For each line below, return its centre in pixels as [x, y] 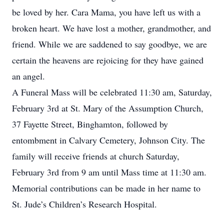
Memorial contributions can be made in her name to [106, 188]
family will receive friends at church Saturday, [96, 156]
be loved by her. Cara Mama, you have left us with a [106, 12]
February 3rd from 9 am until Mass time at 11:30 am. [109, 172]
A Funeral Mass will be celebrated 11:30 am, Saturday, [112, 92]
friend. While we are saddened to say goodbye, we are [109, 44]
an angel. [28, 76]
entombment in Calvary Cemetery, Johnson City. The [108, 140]
